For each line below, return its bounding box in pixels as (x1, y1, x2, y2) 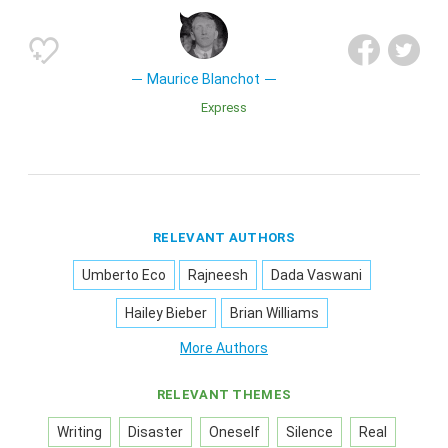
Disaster (127, 423, 183, 440)
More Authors (180, 339, 268, 356)
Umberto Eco (82, 266, 167, 283)
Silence (286, 423, 334, 440)
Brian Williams (229, 304, 319, 321)
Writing (56, 423, 102, 440)
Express (208, 99, 247, 115)
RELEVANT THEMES (156, 386, 292, 402)
